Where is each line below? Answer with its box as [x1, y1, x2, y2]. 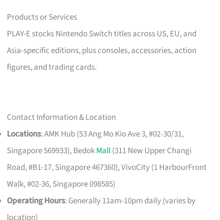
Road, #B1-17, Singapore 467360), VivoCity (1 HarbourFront [7, 161, 207, 173]
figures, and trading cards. [7, 61, 97, 73]
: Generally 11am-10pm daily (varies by [65, 194, 196, 207]
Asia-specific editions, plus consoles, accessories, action [7, 44, 197, 56]
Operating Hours [7, 194, 65, 207]
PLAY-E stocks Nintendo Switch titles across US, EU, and [7, 27, 197, 40]
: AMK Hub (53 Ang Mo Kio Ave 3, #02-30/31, [41, 128, 184, 140]
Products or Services [7, 11, 78, 23]
